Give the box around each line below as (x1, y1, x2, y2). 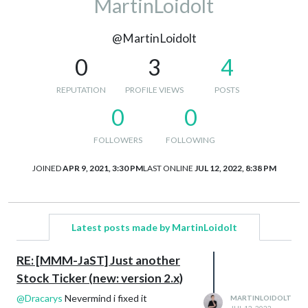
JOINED (32, 162, 61, 173)
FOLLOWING (166, 134, 215, 145)
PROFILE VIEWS (124, 84, 184, 95)
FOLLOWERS (93, 134, 142, 145)
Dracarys (25, 291, 63, 304)
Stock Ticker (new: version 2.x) (16, 270, 183, 285)
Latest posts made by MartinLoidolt (71, 221, 237, 233)
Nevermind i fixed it (63, 291, 147, 304)
